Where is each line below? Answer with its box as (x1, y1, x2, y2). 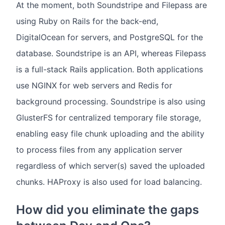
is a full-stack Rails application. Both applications (16, 64, 203, 75)
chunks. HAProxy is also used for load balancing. (16, 177, 202, 187)
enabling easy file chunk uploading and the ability (16, 129, 204, 139)
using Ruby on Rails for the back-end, (16, 16, 158, 27)
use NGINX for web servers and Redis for (16, 80, 172, 91)
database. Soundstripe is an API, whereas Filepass (16, 48, 206, 59)
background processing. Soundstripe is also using (16, 96, 205, 107)
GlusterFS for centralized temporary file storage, (16, 113, 201, 123)
